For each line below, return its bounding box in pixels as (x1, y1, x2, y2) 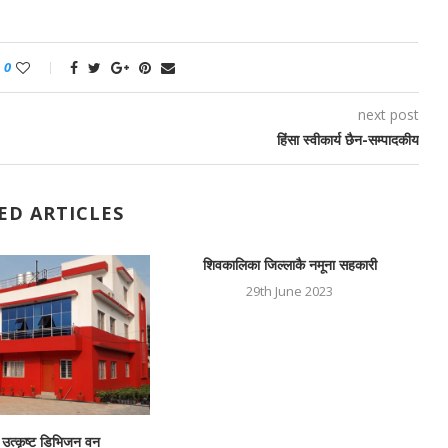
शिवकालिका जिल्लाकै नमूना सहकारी (202, 255, 377, 275)
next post (357, 105, 419, 125)
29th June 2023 (246, 282, 334, 301)
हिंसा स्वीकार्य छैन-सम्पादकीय (276, 130, 419, 150)
